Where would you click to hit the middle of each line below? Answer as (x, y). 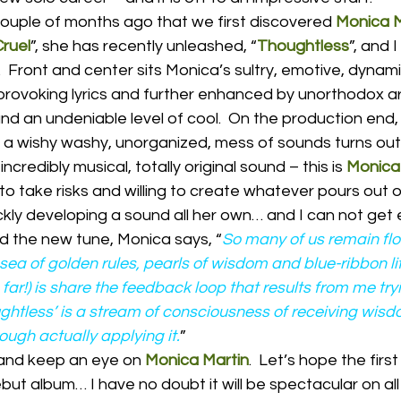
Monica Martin (197, 360)
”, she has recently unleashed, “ (144, 46)
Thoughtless (303, 46)
